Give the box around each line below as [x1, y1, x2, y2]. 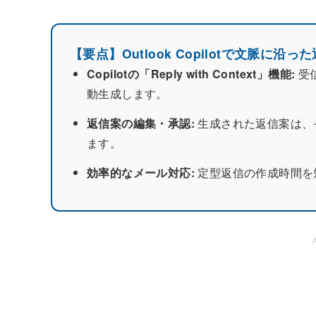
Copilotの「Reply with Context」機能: [87, 65, 296, 82]
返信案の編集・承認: [87, 114, 195, 131]
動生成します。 [87, 85, 168, 102]
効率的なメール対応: [87, 164, 195, 181]
